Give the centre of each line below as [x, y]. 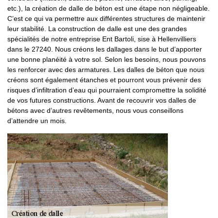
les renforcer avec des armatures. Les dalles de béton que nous [106, 70]
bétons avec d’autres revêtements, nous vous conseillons [95, 110]
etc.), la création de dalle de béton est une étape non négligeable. [109, 8]
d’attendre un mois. [37, 121]
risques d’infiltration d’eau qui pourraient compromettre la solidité [107, 90]
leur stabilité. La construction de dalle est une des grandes [97, 29]
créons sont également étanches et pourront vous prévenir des [104, 80]
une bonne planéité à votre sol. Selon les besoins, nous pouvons [107, 59]
